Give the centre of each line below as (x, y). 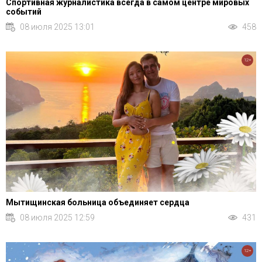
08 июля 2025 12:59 (57, 218)
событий (24, 11)
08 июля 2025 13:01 (57, 27)
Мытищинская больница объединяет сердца (98, 203)
